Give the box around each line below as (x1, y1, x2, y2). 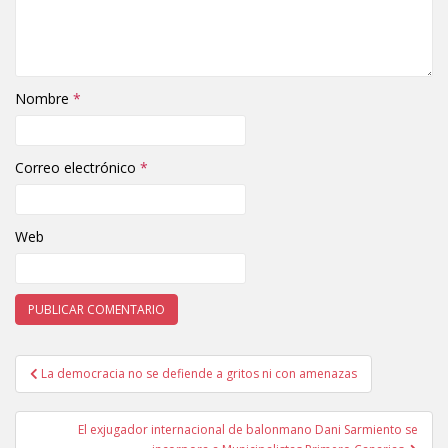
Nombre (15, 88, 73, 108)
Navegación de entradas (15, 371, 304, 404)
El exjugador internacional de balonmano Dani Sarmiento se (78, 420, 418, 438)
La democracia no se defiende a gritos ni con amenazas (41, 364, 357, 382)
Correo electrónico (15, 157, 140, 177)
